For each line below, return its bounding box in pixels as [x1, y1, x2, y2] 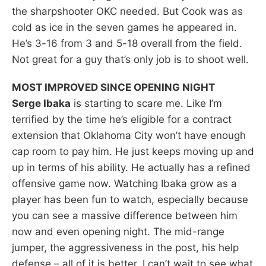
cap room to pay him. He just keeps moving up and [12, 145, 254, 157]
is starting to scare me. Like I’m [71, 97, 222, 109]
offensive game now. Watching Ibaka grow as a [12, 177, 237, 189]
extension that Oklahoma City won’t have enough [12, 129, 246, 141]
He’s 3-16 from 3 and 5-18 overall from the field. [12, 37, 242, 49]
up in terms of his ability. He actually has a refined [12, 161, 251, 173]
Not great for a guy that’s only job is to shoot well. [12, 53, 249, 65]
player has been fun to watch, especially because [12, 193, 248, 205]
